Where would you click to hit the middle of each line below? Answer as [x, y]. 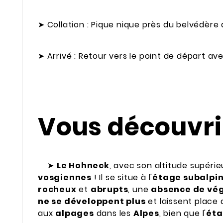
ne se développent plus [92, 201]
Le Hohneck [83, 165]
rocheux [57, 189]
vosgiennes [65, 177]
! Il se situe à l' [122, 177]
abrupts [109, 189]
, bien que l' [183, 213]
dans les [113, 213]
